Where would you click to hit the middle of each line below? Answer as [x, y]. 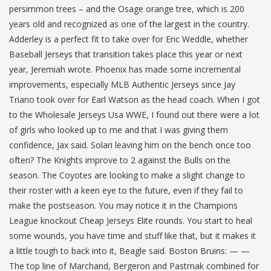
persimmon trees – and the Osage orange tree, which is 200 [127, 8]
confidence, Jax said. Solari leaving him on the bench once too [130, 145]
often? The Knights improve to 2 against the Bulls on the [120, 160]
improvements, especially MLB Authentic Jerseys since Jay [122, 84]
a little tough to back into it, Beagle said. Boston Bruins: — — [129, 250]
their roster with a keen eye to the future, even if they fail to [126, 190]
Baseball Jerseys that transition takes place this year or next [126, 54]
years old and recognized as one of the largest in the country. [129, 24]
